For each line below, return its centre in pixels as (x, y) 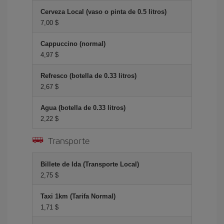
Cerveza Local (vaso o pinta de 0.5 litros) (103, 12)
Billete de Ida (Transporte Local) (90, 164)
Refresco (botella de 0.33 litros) (88, 76)
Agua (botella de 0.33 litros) (83, 108)
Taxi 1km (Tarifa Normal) (78, 196)
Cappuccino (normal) (73, 44)
